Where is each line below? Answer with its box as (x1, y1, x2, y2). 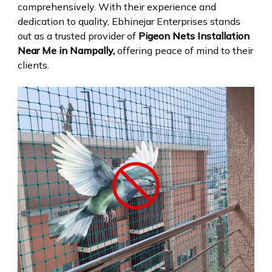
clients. (17, 58, 49, 71)
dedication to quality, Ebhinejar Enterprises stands (17, 15, 240, 27)
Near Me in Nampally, (17, 44, 115, 56)
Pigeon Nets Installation (138, 29, 250, 42)
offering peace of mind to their (114, 44, 253, 56)
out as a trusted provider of (17, 29, 138, 42)
